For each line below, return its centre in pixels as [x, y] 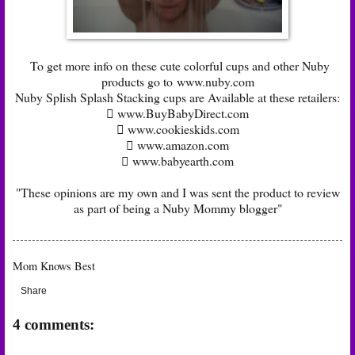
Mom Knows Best [54, 265]
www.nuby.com [215, 81]
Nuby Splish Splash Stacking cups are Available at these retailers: [177, 97]
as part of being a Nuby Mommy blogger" [177, 208]
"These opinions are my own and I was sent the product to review [177, 192]
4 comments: [53, 324]
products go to [139, 81]
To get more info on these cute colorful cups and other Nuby [177, 65]
